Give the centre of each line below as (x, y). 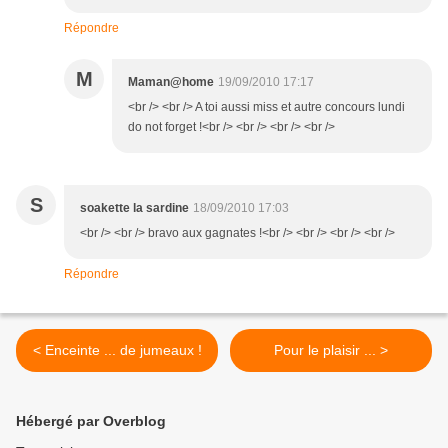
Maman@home (171, 82)
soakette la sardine (134, 208)
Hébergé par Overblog (91, 421)
